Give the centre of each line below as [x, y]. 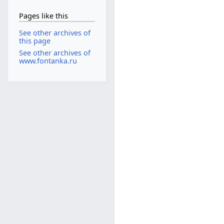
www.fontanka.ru [48, 60]
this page [34, 41]
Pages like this [43, 15]
